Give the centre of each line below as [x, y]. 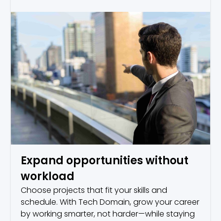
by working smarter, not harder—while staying [108, 214]
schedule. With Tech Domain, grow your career [110, 202]
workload [48, 177]
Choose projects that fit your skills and [94, 190]
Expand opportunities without [105, 161]
